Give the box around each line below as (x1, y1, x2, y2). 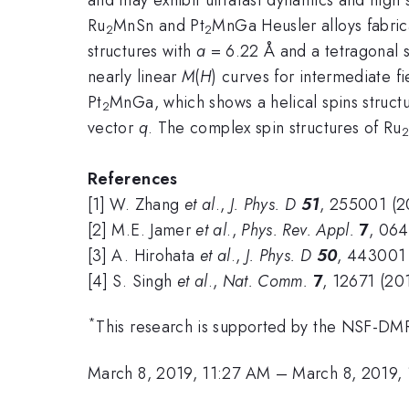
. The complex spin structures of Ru (147, 115, 402, 140)
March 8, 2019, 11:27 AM (88, 361, 271, 385)
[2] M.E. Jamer (88, 217, 196, 242)
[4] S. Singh (88, 268, 177, 293)
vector (88, 115, 139, 140)
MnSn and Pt (113, 13, 205, 37)
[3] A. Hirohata (88, 243, 200, 267)
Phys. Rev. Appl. (241, 217, 355, 242)
